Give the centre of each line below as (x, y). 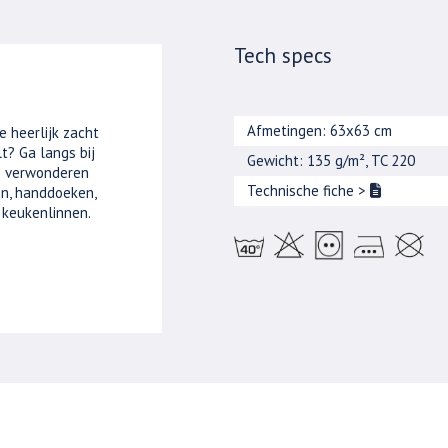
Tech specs (283, 55)
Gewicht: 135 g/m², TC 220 (331, 160)
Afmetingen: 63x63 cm (320, 130)
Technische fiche (303, 190)
